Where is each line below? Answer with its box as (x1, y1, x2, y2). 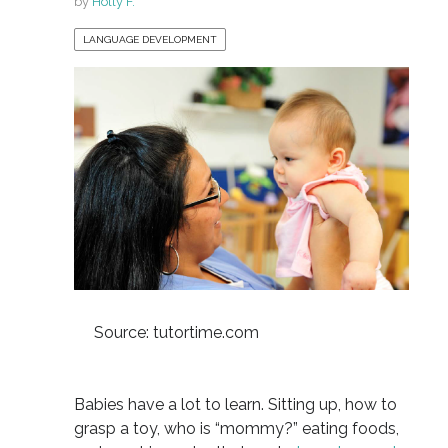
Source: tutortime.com (93, 322, 263, 342)
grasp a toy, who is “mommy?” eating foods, (73, 418, 399, 438)
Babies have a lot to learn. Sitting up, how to (73, 394, 397, 414)
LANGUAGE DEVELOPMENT (82, 34, 217, 46)
